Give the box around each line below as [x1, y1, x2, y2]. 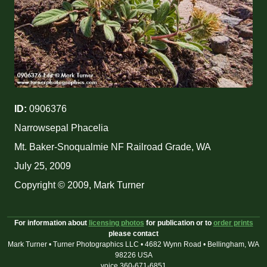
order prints [213, 219, 253, 228]
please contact [108, 229, 159, 238]
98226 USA [114, 251, 153, 260]
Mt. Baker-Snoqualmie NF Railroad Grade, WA [14, 142, 211, 153]
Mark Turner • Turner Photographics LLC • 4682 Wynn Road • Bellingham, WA [8, 240, 259, 249]
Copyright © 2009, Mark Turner [14, 180, 144, 191]
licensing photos [88, 219, 144, 228]
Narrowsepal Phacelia [14, 123, 108, 133]
